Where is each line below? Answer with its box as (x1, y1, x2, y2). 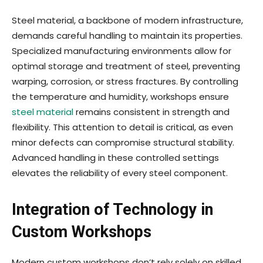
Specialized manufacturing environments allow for (12, 45, 231, 58)
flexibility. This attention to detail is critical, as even (12, 121, 233, 134)
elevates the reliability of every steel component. (12, 167, 228, 180)
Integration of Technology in (12, 200, 213, 220)
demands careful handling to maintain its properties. (12, 29, 242, 42)
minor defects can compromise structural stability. (12, 136, 234, 149)
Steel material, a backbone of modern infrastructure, (12, 14, 243, 27)
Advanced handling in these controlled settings (12, 151, 219, 164)
